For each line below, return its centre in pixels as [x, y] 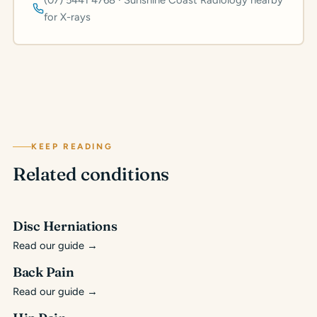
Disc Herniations [65, 226]
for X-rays [67, 17]
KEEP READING [72, 147]
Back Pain [44, 272]
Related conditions [91, 174]
